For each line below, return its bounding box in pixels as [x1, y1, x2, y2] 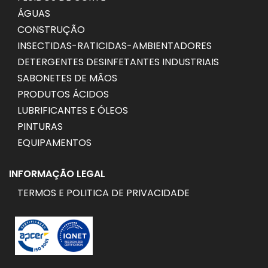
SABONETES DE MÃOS [17, 71, 117, 85]
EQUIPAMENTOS [17, 135, 92, 150]
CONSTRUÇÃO [17, 22, 85, 36]
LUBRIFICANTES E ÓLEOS [17, 103, 128, 117]
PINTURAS [17, 119, 63, 133]
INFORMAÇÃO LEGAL [9, 166, 105, 181]
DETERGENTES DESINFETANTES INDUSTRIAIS [17, 54, 219, 69]
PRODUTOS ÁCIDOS [17, 87, 109, 101]
